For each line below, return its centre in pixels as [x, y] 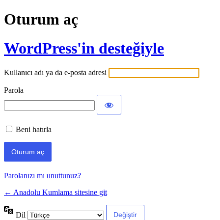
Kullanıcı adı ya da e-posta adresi [55, 73]
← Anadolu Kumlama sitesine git [55, 192]
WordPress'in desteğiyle [84, 48]
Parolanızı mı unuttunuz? [42, 176]
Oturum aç [41, 19]
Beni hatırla [34, 130]
